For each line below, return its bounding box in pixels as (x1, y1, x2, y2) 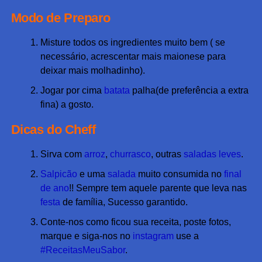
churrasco (109, 149, 151, 160)
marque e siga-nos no (40, 231, 133, 242)
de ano (40, 183, 69, 194)
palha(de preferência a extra (129, 85, 249, 96)
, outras (150, 149, 184, 160)
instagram (132, 231, 174, 242)
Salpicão (40, 169, 77, 180)
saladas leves (183, 149, 241, 160)
